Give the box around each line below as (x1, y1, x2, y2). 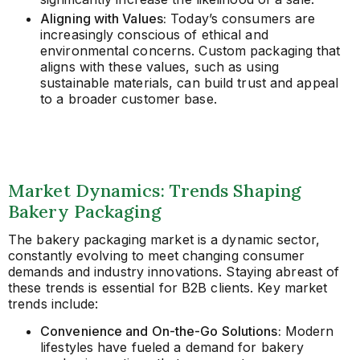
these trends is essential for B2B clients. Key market (8, 279, 328, 296)
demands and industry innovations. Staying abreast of (8, 263, 340, 280)
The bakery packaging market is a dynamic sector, (8, 231, 320, 247)
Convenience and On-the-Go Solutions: (40, 323, 281, 340)
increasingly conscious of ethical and (40, 26, 268, 43)
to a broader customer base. (40, 90, 217, 107)
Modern (280, 323, 334, 340)
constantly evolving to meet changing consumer (8, 247, 305, 264)
